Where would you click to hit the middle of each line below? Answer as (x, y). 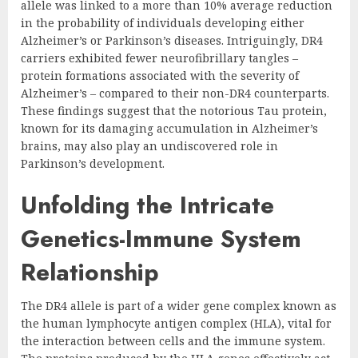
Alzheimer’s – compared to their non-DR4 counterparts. (175, 93)
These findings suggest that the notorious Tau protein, (174, 110)
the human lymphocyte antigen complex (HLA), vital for (176, 323)
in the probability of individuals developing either (163, 22)
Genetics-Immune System (161, 238)
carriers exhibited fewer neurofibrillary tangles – (159, 58)
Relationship (90, 272)
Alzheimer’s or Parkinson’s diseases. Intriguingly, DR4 (172, 40)
